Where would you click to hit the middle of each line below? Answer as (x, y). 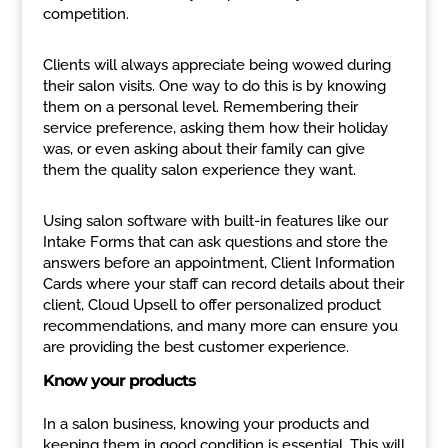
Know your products (119, 380)
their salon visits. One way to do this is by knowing (214, 86)
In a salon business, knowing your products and (205, 424)
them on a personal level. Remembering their (200, 107)
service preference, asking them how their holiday (215, 128)
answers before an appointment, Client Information (218, 263)
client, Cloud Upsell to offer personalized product (211, 305)
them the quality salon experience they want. (199, 170)
